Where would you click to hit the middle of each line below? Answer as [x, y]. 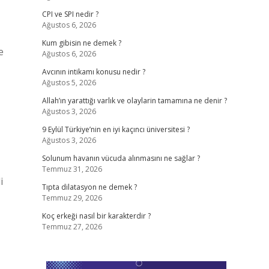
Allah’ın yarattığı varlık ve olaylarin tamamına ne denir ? [134, 101]
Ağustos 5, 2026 [69, 83]
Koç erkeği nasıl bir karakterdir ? [96, 216]
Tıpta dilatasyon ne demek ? [89, 187]
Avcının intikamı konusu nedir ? [93, 72]
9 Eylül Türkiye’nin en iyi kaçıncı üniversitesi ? [116, 129]
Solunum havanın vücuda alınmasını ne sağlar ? [121, 158]
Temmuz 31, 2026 [72, 169]
